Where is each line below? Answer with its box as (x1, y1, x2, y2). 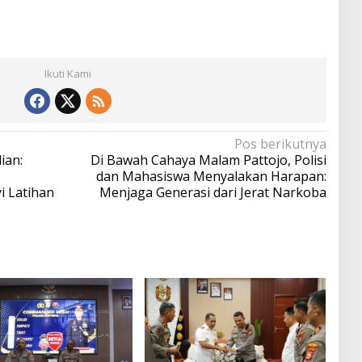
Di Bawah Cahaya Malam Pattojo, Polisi (90, 150, 326, 169)
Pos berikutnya (234, 134, 326, 153)
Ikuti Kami (44, 65, 91, 81)
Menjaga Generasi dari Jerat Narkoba (99, 183, 326, 201)
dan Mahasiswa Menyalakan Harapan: (95, 166, 326, 185)
